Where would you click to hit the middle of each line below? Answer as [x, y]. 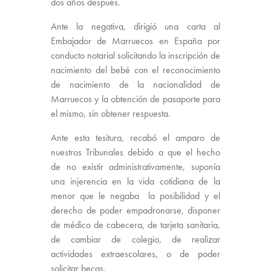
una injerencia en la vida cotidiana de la [135, 181]
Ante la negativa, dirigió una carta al [135, 27]
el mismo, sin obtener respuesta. [111, 114]
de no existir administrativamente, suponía [135, 167]
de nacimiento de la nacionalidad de [135, 85]
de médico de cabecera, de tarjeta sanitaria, [135, 225]
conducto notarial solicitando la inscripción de [135, 56]
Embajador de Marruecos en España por [135, 41]
